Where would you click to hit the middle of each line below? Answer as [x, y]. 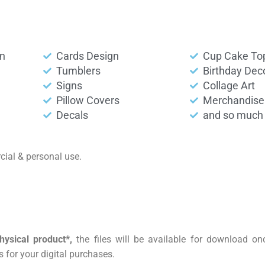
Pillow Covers [88, 101]
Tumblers [79, 71]
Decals [72, 115]
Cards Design [88, 56]
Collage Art [229, 86]
